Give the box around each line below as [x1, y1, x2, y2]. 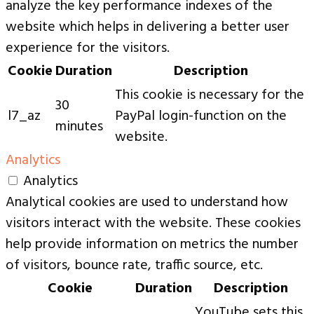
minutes [55, 116, 103, 139]
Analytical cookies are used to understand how [6, 191, 288, 214]
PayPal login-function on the [115, 105, 287, 128]
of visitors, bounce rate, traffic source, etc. [6, 254, 263, 278]
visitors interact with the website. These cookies [6, 212, 301, 235]
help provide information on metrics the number [6, 233, 299, 257]
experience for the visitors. [6, 37, 170, 60]
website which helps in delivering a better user [6, 16, 289, 39]
